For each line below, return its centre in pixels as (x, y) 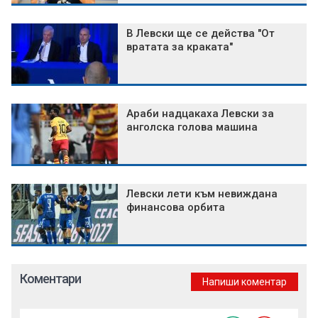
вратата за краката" (180, 47)
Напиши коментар (245, 282)
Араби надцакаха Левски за (200, 114)
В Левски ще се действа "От (201, 34)
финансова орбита (176, 208)
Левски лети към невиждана (202, 194)
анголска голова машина (192, 127)
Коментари (50, 279)
